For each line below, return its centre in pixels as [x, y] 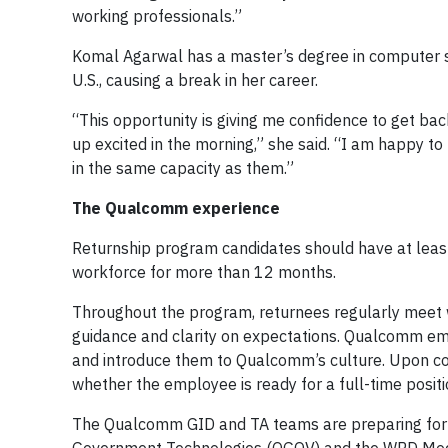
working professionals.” [157, 16]
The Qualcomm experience [176, 208]
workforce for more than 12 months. [204, 272]
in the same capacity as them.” [183, 168]
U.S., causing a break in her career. [195, 80]
